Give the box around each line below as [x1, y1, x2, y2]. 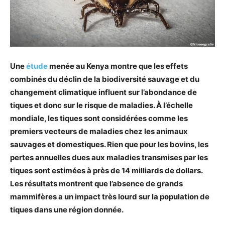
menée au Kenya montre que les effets [48, 61, 188, 71]
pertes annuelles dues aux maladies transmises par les [10, 152, 208, 162]
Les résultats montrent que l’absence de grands [10, 178, 183, 188]
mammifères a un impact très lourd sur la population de [10, 191, 209, 201]
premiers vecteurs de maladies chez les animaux [10, 126, 188, 136]
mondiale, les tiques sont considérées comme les [10, 113, 188, 123]
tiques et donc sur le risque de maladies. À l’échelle [10, 100, 193, 110]
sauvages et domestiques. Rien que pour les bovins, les [10, 139, 208, 149]
